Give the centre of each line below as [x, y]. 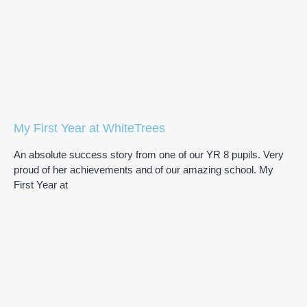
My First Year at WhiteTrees [89, 128]
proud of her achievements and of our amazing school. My [144, 170]
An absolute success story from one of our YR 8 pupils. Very [149, 155]
